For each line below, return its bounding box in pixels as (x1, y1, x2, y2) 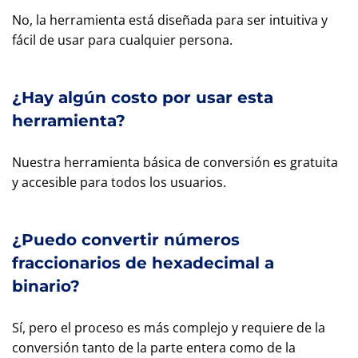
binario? (12, 276, 80, 296)
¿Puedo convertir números (12, 230, 240, 249)
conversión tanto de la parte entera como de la (12, 339, 296, 356)
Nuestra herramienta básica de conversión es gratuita (12, 153, 338, 171)
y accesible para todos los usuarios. (12, 173, 226, 191)
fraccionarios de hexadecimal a (12, 253, 274, 272)
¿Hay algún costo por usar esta (12, 88, 273, 107)
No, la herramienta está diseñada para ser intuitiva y (12, 11, 328, 29)
